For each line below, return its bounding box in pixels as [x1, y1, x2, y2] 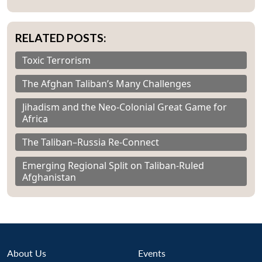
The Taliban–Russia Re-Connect [22, 136, 159, 149]
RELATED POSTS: [15, 31, 106, 45]
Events [138, 247, 166, 259]
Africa [22, 112, 48, 126]
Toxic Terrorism [22, 54, 91, 67]
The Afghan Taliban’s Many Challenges [22, 77, 191, 91]
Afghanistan [22, 171, 76, 184]
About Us [7, 247, 46, 259]
